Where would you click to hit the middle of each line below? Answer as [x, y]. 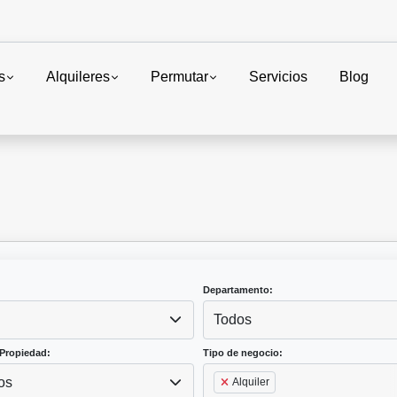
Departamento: [238, 289]
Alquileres [78, 76]
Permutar [180, 76]
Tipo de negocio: [243, 352]
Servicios [279, 76]
